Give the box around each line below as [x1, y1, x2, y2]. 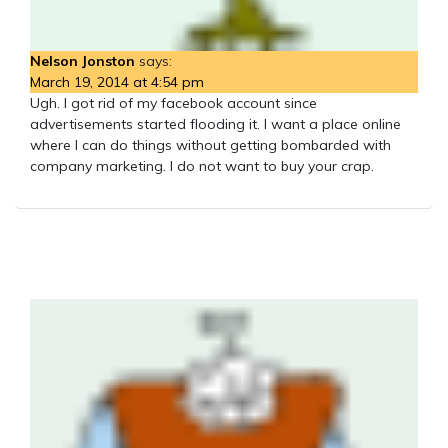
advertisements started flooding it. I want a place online [30, 114, 401, 133]
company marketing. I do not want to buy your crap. [30, 156, 374, 175]
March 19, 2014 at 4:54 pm [30, 72, 204, 91]
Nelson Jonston [30, 51, 135, 70]
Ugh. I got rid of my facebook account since [30, 93, 317, 112]
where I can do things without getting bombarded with [30, 135, 391, 154]
